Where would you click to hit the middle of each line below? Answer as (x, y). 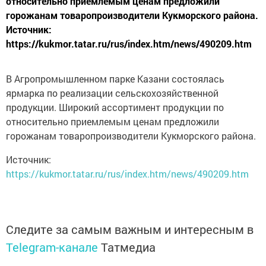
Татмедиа (128, 247)
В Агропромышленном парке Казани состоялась (115, 79)
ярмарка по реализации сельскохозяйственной (112, 93)
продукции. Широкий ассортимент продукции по (115, 107)
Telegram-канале (52, 247)
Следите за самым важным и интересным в (130, 229)
